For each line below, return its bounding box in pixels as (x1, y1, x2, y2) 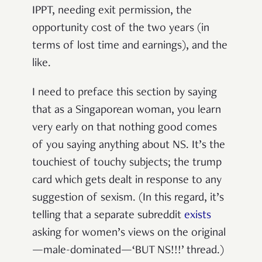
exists (184, 210, 211, 222)
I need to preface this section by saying (32, 87, 217, 99)
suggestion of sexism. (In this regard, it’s (32, 192, 224, 205)
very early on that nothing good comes (32, 122, 217, 135)
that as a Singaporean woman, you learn (32, 105, 221, 117)
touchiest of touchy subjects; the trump (32, 157, 222, 170)
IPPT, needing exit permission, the (32, 5, 192, 18)
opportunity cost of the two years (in (32, 23, 209, 35)
